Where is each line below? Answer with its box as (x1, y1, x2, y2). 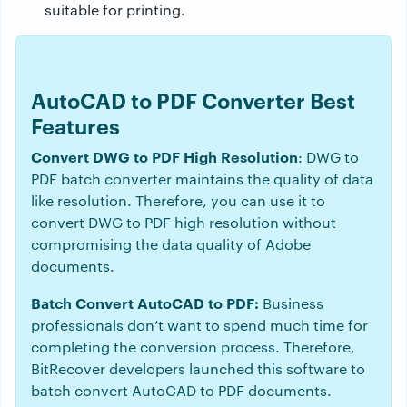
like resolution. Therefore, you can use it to (31, 191, 325, 211)
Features (31, 111, 120, 141)
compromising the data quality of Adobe (31, 234, 311, 254)
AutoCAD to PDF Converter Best (31, 85, 355, 115)
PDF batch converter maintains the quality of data (31, 169, 373, 189)
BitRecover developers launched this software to (31, 359, 365, 379)
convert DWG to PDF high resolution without (31, 213, 336, 233)
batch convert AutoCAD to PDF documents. (31, 381, 332, 401)
